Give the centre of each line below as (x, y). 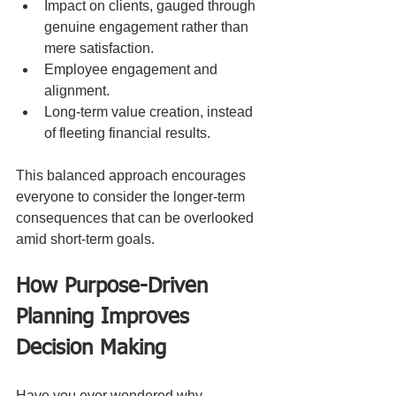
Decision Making (91, 348)
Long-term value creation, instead (150, 111)
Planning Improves (106, 317)
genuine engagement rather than (148, 27)
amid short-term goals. (85, 239)
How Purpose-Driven (115, 286)
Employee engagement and (133, 69)
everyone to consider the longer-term (132, 196)
